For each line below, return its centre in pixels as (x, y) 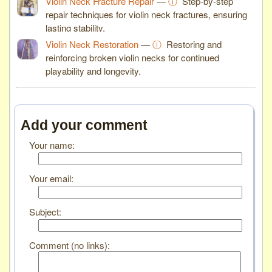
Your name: (52, 144)
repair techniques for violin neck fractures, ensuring (146, 14)
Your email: (52, 178)
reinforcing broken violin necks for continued (132, 57)
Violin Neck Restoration (92, 44)
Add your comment (84, 125)
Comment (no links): (70, 245)
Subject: (46, 211)
